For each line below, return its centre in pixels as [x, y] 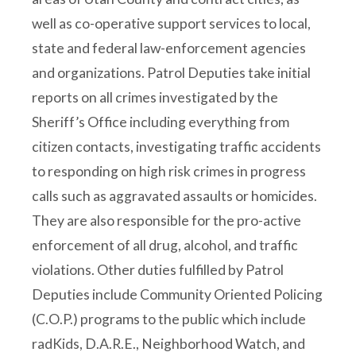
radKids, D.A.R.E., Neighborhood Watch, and [168, 344]
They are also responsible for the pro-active [166, 221]
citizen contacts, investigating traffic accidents [176, 147]
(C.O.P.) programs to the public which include [169, 319]
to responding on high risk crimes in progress [169, 171]
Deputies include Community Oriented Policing [177, 294]
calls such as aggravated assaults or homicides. [174, 196]
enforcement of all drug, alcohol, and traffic [165, 245]
